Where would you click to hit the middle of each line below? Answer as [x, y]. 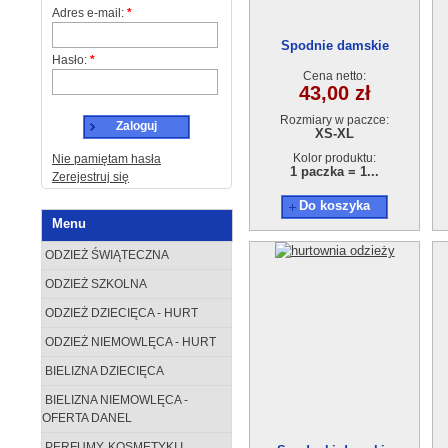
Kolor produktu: [334, 158]
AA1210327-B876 [334, 63]
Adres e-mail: [89, 13]
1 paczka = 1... [334, 171]
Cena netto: [334, 76]
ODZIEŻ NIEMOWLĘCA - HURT [129, 342]
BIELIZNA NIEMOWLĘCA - [115, 400]
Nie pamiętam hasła [106, 159]
